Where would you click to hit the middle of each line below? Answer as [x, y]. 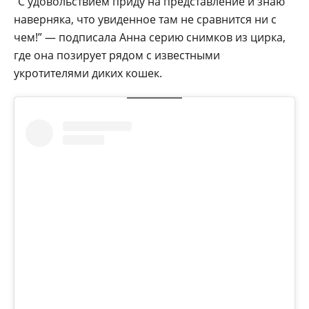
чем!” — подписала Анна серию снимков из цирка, [150, 37]
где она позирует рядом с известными [117, 55]
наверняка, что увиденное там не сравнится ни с [145, 19]
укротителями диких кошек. [88, 73]
